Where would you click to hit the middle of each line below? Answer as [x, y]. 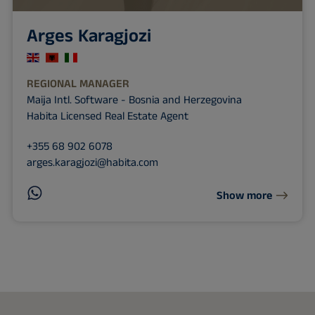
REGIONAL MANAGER [78, 84]
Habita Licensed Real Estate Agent [107, 116]
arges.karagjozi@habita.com [92, 162]
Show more [245, 196]
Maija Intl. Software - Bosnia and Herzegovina [134, 100]
